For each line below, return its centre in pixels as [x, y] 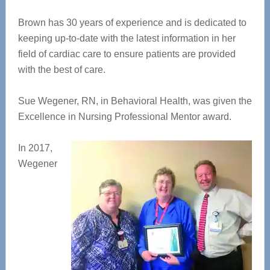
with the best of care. [61, 70]
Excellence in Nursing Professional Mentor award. [124, 117]
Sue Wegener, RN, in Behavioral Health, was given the [135, 101]
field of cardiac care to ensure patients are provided [127, 54]
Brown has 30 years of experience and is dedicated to [132, 23]
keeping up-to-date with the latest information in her [127, 38]
